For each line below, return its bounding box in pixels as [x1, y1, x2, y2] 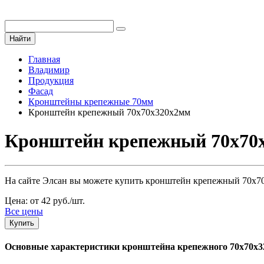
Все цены [5, 206, 43, 216]
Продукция [28, 75, 74, 85]
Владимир [28, 65, 70, 75]
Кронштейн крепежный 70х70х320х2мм [28, 107, 190, 117]
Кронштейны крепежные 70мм [28, 97, 153, 107]
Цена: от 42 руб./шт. [5, 195, 85, 206]
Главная [28, 54, 60, 64]
